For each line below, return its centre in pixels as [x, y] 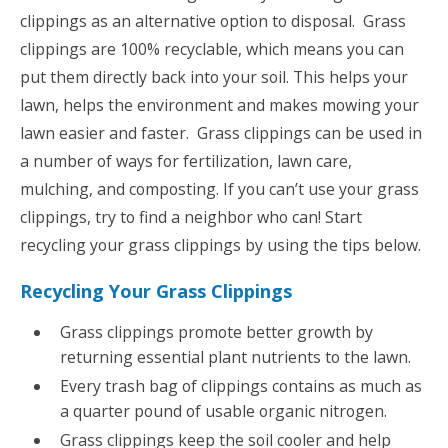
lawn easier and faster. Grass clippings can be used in [221, 133]
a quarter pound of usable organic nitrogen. [225, 411]
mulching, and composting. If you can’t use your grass [219, 189]
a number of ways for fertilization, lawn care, [186, 161]
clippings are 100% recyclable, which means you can [212, 49]
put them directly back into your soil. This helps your [214, 77]
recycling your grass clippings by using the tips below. [220, 245]
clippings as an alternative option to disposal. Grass [213, 21]
